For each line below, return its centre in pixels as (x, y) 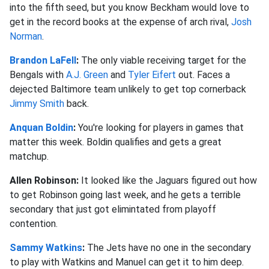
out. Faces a (203, 74)
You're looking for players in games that (161, 127)
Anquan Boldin (41, 127)
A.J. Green (87, 74)
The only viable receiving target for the (164, 60)
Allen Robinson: (45, 180)
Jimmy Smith (37, 103)
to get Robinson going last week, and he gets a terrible (125, 195)
